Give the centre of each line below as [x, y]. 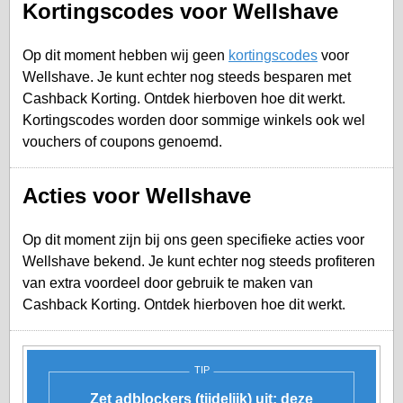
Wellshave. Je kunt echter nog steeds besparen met [187, 76]
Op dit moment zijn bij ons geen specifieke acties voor [193, 239]
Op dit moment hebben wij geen [125, 55]
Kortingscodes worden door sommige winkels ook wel [194, 120]
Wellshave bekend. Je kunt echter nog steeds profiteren [199, 261]
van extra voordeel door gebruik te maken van [168, 282]
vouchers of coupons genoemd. [122, 141]
